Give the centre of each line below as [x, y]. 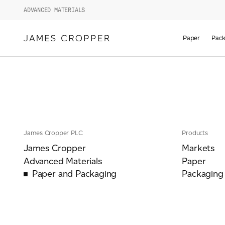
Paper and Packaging [74, 174]
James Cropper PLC [53, 133]
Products [195, 133]
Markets [198, 148]
